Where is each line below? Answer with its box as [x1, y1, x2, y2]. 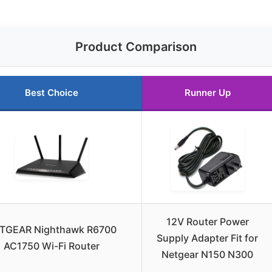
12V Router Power [166, 216, 249, 228]
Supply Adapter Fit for [157, 232, 258, 245]
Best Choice [24, 87, 78, 99]
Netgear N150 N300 [161, 248, 253, 261]
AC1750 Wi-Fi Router [3, 240, 100, 253]
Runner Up [184, 87, 231, 99]
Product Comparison [75, 39, 197, 55]
